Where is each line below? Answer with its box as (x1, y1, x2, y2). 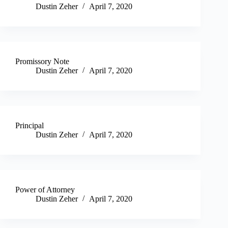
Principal (15, 121, 44, 130)
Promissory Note (15, 57, 69, 66)
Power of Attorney (15, 185, 75, 194)
